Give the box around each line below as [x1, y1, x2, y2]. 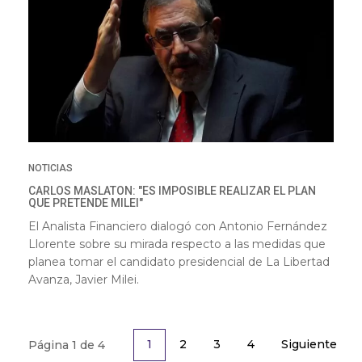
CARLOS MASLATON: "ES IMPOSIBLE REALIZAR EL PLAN [28, 183, 316, 197]
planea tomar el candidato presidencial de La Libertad [28, 254, 330, 269]
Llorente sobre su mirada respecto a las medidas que [28, 236, 326, 251]
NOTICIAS [28, 162, 73, 174]
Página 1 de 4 [28, 337, 105, 352]
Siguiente [281, 336, 337, 351]
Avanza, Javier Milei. [28, 271, 139, 287]
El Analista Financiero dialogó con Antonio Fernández [28, 218, 327, 234]
